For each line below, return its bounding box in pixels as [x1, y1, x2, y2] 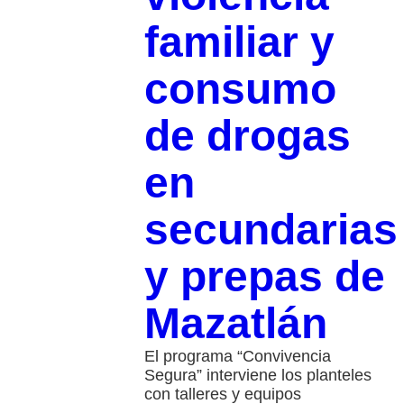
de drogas [143, 112, 351, 161]
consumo [143, 65, 336, 114]
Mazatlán [143, 299, 327, 348]
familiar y [143, 18, 335, 67]
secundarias [143, 206, 398, 254]
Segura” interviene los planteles [143, 366, 372, 385]
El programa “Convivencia [143, 347, 331, 366]
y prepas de [143, 252, 385, 301]
